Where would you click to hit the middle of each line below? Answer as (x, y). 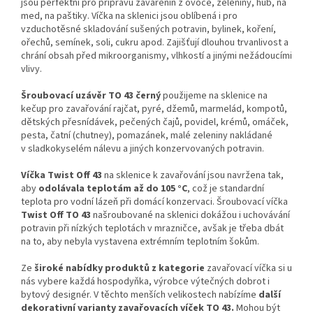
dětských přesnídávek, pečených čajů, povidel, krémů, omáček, (155, 123)
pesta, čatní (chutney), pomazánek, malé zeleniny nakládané (147, 136)
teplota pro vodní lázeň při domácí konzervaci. (119, 202)
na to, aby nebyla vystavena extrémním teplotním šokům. (140, 242)
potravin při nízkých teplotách (83, 229)
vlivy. (31, 70)
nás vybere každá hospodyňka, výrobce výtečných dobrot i (145, 282)
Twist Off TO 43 (56, 216)
